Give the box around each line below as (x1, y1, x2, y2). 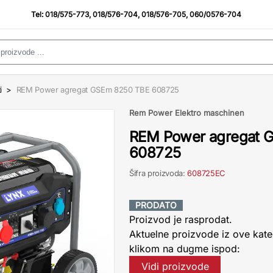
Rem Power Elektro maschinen (129, 108, 244, 118)
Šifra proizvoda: (129, 168, 188, 178)
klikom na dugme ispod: (129, 243, 240, 255)
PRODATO (135, 200, 177, 210)
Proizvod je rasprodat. (129, 213, 232, 225)
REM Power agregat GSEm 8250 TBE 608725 (16, 85, 180, 94)
